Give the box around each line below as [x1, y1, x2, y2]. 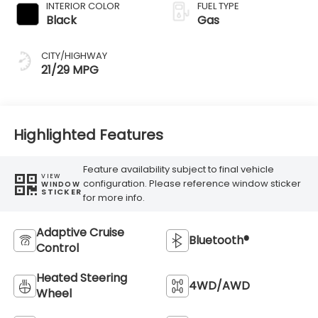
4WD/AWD [189, 277, 250, 294]
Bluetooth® [189, 231, 249, 248]
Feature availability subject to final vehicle [83, 163, 275, 177]
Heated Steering [35, 269, 127, 286]
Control [35, 239, 79, 256]
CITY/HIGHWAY [40, 48, 107, 62]
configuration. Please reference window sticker [83, 177, 302, 191]
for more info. [83, 191, 146, 205]
